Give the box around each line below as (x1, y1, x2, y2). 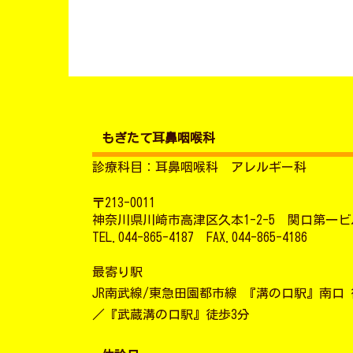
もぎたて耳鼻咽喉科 (102, 131, 215, 144)
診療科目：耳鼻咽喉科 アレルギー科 (92, 160, 307, 173)
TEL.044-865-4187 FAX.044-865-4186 (92, 230, 307, 243)
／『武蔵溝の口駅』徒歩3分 (92, 307, 250, 321)
